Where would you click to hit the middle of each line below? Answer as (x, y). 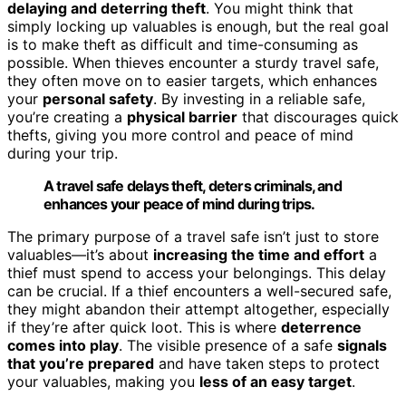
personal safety (98, 98)
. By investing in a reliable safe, (259, 98)
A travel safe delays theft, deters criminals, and (193, 185)
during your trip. (63, 153)
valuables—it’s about (80, 254)
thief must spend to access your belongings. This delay (197, 272)
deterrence (321, 327)
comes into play (63, 345)
